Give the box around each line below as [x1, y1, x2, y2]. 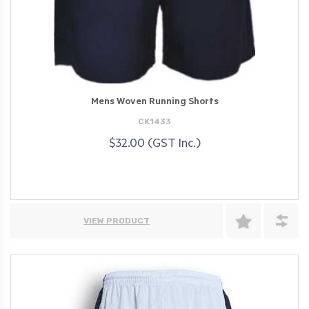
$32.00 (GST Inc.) [108, 137, 201, 152]
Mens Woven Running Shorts [90, 97, 219, 108]
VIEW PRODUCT [83, 216, 150, 226]
